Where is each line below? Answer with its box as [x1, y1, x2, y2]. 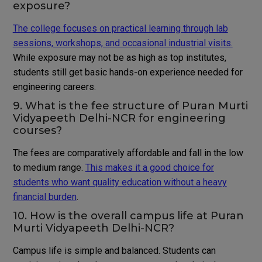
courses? [12, 124, 62, 137]
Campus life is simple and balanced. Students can [12, 245, 216, 257]
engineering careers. [12, 81, 96, 93]
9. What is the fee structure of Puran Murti [12, 99, 248, 113]
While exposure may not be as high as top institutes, [12, 52, 226, 64]
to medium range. [12, 162, 85, 174]
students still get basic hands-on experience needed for [12, 67, 243, 78]
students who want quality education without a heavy [12, 177, 227, 188]
